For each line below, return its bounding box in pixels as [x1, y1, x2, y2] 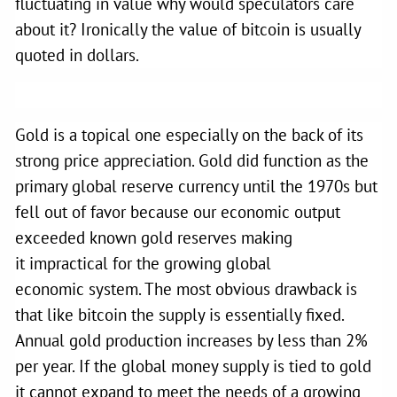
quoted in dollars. [15, 43, 148, 66]
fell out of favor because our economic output [15, 200, 341, 222]
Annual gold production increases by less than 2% [15, 329, 369, 351]
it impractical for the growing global [15, 252, 272, 274]
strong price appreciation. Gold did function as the [15, 149, 370, 171]
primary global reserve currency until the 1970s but [15, 175, 378, 197]
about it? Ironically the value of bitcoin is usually [15, 18, 362, 40]
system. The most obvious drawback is [89, 277, 358, 300]
